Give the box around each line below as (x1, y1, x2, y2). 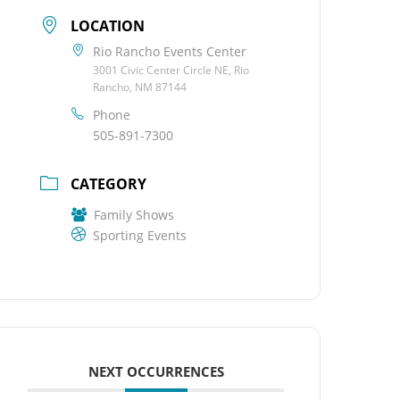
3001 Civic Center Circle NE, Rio (93, 62, 250, 78)
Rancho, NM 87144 (93, 79, 187, 95)
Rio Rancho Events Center (93, 43, 247, 60)
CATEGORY (71, 174, 147, 194)
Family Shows (94, 206, 175, 223)
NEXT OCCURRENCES (87, 362, 224, 380)
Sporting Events (93, 227, 187, 244)
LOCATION (71, 16, 146, 36)
